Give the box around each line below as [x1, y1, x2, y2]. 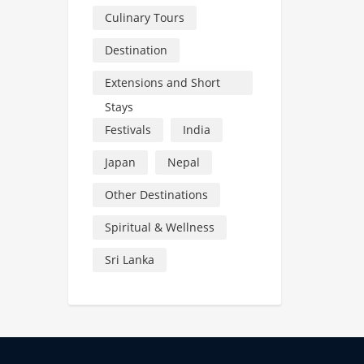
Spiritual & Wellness [104, 219, 214, 235]
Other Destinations [104, 186, 208, 202]
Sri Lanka [104, 251, 154, 267]
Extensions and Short [104, 74, 220, 90]
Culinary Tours [104, 9, 184, 25]
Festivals [104, 121, 151, 137]
